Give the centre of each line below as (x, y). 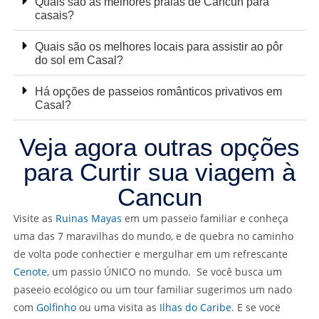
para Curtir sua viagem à (159, 172)
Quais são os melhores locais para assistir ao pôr (158, 47)
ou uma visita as (117, 308)
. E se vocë (256, 308)
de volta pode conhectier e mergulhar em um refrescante (150, 254)
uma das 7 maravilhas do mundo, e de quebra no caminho (153, 236)
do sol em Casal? (79, 61)
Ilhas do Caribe (195, 308)
